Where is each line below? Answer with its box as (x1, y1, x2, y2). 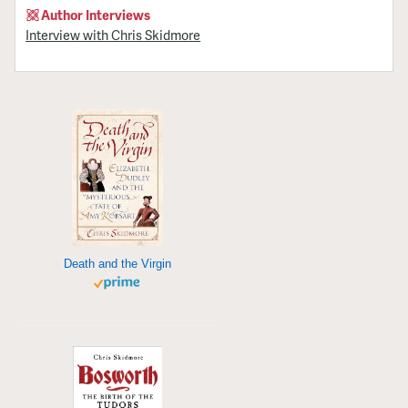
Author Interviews (41, 5, 151, 24)
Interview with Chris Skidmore (25, 25, 201, 44)
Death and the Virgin (64, 256, 171, 270)
